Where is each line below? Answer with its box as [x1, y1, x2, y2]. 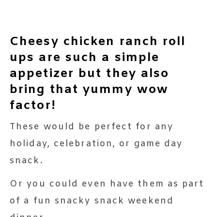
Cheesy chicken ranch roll [10, 34, 186, 50]
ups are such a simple [10, 50, 160, 66]
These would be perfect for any [10, 121, 174, 133]
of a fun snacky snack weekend [10, 195, 174, 207]
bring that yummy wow [10, 82, 169, 98]
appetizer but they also [10, 66, 170, 82]
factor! [10, 98, 56, 114]
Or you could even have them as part [10, 178, 204, 190]
